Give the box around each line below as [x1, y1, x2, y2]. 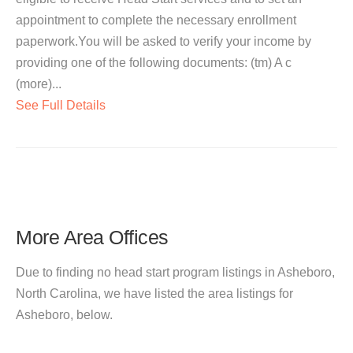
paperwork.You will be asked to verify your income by [16, 35, 311, 48]
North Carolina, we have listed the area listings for [16, 287, 293, 300]
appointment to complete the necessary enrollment [16, 13, 296, 27]
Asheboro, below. [16, 308, 113, 321]
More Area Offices [16, 227, 169, 248]
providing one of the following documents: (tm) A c [16, 56, 292, 69]
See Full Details [16, 98, 106, 112]
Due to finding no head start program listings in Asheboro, [16, 266, 335, 279]
